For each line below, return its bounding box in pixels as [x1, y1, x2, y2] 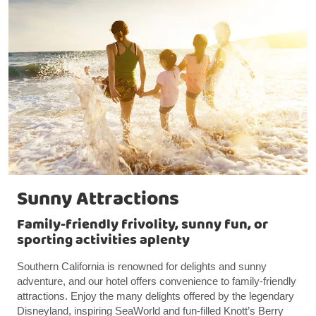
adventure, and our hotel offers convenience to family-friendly [17, 275, 296, 288]
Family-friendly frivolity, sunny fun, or [17, 214, 268, 236]
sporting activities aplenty [17, 229, 190, 252]
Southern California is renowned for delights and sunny [17, 260, 267, 273]
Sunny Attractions [17, 184, 179, 215]
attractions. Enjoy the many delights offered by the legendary [17, 290, 294, 303]
